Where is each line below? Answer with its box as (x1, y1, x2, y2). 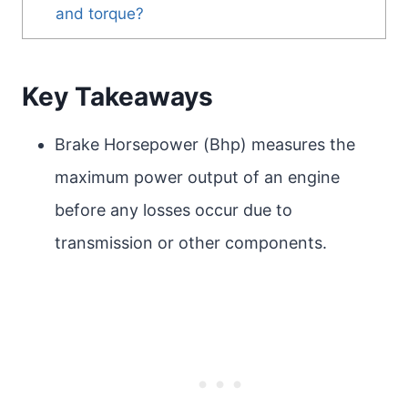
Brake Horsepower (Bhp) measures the (55, 135, 355, 154)
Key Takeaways (22, 81, 213, 112)
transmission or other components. (55, 233, 327, 252)
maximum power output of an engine (55, 168, 340, 187)
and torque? (55, 4, 144, 24)
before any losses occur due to (55, 200, 292, 219)
